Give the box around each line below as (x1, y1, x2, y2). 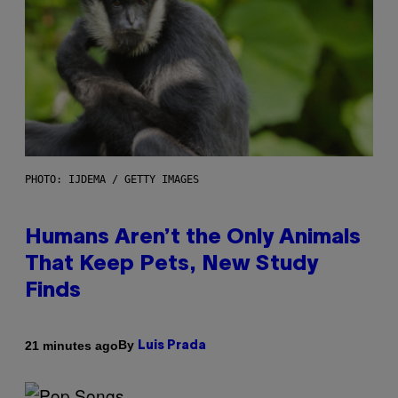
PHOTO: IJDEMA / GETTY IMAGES (25, 173, 199, 187)
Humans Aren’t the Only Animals (25, 228, 361, 249)
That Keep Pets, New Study (25, 255, 318, 275)
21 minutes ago (25, 338, 118, 353)
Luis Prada (138, 340, 206, 353)
